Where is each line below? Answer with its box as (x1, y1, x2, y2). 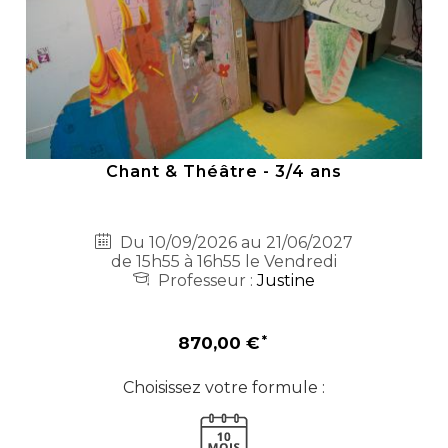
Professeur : (154, 270, 257, 290)
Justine (257, 270, 315, 290)
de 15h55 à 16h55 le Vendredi (111, 251, 337, 271)
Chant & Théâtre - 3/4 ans (106, 161, 342, 181)
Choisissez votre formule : (123, 377, 325, 397)
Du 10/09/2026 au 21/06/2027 (116, 232, 353, 252)
